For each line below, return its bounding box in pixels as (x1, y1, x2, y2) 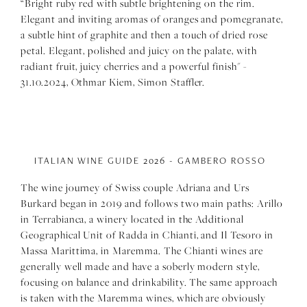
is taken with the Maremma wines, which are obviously (21, 291, 266, 304)
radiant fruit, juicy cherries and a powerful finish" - (21, 60, 247, 73)
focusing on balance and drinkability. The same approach (21, 275, 278, 288)
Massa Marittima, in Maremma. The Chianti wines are (21, 244, 263, 257)
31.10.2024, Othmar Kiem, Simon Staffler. (21, 75, 206, 88)
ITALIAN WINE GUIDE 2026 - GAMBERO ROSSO (34, 154, 273, 167)
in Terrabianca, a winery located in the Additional (21, 212, 245, 225)
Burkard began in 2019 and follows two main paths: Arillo (21, 197, 283, 210)
